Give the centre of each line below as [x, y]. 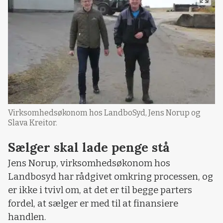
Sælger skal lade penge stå [89, 148]
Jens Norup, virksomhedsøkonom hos [89, 164]
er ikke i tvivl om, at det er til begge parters [100, 190]
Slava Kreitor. [33, 123]
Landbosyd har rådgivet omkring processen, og [111, 177]
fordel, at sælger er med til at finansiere [93, 204]
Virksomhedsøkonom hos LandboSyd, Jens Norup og [104, 113]
